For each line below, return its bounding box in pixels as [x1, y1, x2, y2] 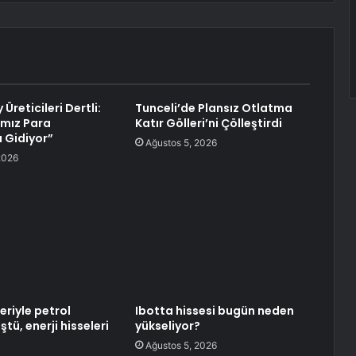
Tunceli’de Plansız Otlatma [134, 100, 292, 117]
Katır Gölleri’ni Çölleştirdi [134, 115, 282, 132]
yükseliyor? [134, 318, 200, 335]
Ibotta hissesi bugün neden [134, 303, 294, 319]
